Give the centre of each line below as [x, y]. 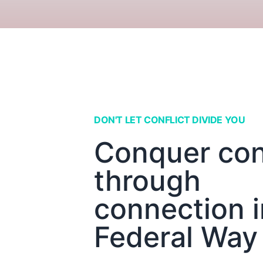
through [147, 181]
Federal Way [176, 237]
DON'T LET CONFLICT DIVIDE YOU [170, 120]
